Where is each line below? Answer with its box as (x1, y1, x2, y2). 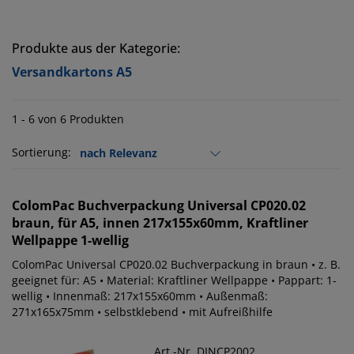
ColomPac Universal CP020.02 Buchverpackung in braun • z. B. (12, 257, 341, 273)
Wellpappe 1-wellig (12, 232, 129, 250)
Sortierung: (12, 145, 71, 160)
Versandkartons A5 (12, 63, 132, 81)
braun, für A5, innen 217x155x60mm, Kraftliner (12, 214, 308, 232)
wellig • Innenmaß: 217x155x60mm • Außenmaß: (12, 288, 268, 304)
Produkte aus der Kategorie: (12, 40, 180, 58)
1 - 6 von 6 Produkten (12, 111, 124, 127)
